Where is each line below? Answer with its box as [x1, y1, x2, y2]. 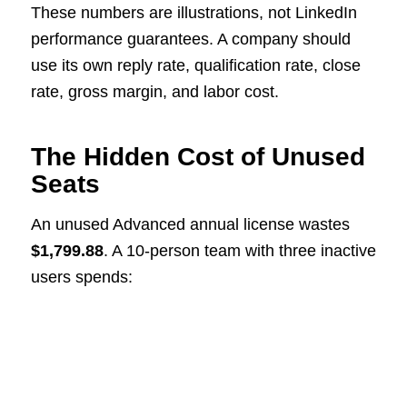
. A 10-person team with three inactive [103, 242, 376, 261]
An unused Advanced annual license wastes [30, 215, 350, 234]
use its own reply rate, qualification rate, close [30, 55, 361, 74]
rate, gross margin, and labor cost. [30, 82, 279, 101]
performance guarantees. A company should [30, 29, 351, 48]
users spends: [30, 268, 133, 287]
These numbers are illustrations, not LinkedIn [30, 3, 357, 22]
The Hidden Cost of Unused [30, 142, 365, 171]
